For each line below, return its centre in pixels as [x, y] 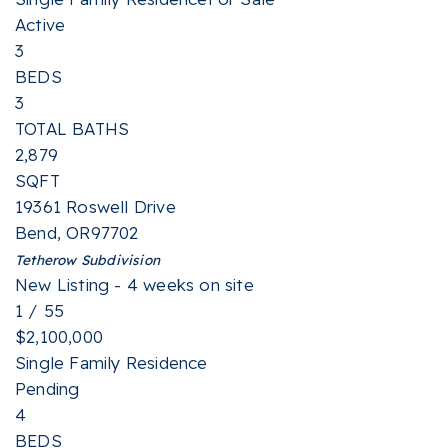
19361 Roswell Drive [95, 206]
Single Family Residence [111, 362]
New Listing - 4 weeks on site [134, 284]
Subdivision [118, 259]
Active [40, 24]
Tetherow [46, 259]
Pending [47, 388]
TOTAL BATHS [72, 128]
